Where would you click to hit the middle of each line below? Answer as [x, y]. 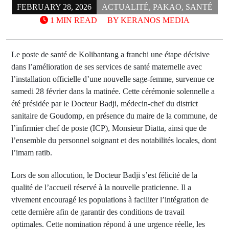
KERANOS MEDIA [155, 20]
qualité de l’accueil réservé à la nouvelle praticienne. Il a [101, 187]
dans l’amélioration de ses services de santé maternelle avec [107, 67]
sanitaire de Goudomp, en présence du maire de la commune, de [114, 116]
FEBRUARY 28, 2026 [54, 7]
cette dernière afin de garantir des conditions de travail [98, 212]
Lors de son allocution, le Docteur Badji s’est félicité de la [104, 175]
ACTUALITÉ [125, 7]
